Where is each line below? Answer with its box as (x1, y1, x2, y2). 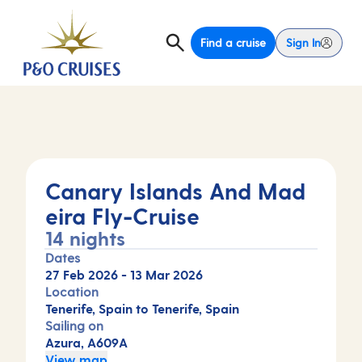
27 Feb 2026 (45, 267, 118, 282)
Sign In (286, 36, 321, 49)
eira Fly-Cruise (45, 202, 200, 229)
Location (45, 284, 99, 299)
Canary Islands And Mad (45, 177, 305, 204)
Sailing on (45, 318, 103, 333)
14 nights (45, 226, 125, 250)
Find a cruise (200, 36, 266, 49)
